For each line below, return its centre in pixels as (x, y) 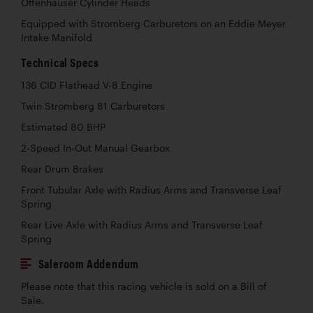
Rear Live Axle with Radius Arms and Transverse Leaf (142, 225)
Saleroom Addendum (89, 263)
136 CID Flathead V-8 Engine (87, 85)
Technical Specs (60, 62)
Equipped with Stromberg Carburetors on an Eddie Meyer (153, 23)
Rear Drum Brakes (62, 169)
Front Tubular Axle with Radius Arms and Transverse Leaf (151, 190)
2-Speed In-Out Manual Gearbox (95, 148)
